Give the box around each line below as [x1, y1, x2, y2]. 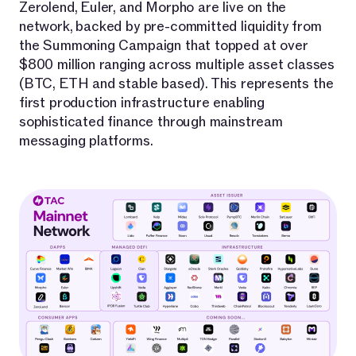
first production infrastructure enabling [19, 93, 265, 112]
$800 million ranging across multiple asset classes [19, 55, 335, 74]
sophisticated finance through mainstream [19, 112, 283, 131]
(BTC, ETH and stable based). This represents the [19, 74, 334, 93]
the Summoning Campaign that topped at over [19, 36, 308, 55]
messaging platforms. [19, 131, 153, 150]
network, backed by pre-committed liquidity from [19, 17, 322, 36]
